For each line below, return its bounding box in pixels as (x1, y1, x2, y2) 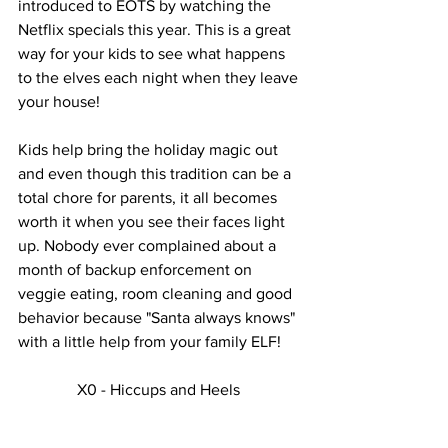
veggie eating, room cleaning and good (18, 285, 296, 302)
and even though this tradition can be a (18, 165, 295, 182)
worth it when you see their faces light (18, 213, 289, 230)
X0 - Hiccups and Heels (76, 381, 244, 398)
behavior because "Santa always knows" (18, 309, 299, 326)
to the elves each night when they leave (18, 69, 302, 86)
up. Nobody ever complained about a (18, 237, 280, 254)
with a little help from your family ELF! (18, 333, 285, 350)
